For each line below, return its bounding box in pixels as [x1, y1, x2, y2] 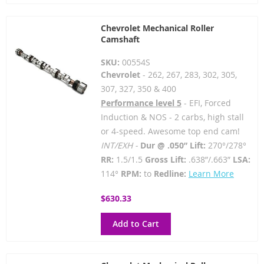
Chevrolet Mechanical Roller [100, 22, 214, 34]
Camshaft [100, 34, 140, 45]
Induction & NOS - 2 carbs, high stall [100, 111, 244, 123]
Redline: [153, 168, 186, 179]
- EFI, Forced [181, 97, 231, 108]
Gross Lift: [142, 154, 186, 165]
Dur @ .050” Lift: [140, 140, 206, 151]
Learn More [188, 168, 234, 179]
